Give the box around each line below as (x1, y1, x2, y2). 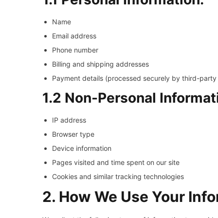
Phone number (52, 46, 98, 54)
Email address (52, 32, 96, 40)
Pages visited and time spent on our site (52, 158, 180, 166)
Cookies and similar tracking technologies (52, 172, 184, 181)
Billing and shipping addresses (52, 60, 149, 68)
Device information (52, 144, 111, 152)
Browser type (52, 130, 94, 138)
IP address (52, 116, 86, 124)
